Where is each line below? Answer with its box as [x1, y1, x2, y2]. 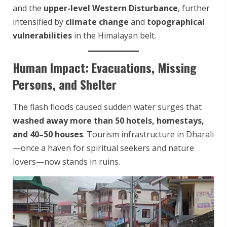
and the [13, 3, 44, 14]
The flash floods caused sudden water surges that [13, 101, 202, 112]
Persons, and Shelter [13, 75, 117, 93]
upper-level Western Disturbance [44, 3, 178, 14]
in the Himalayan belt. [72, 30, 156, 41]
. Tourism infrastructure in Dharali [83, 129, 214, 140]
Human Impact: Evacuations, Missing [13, 58, 197, 77]
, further [178, 3, 210, 14]
